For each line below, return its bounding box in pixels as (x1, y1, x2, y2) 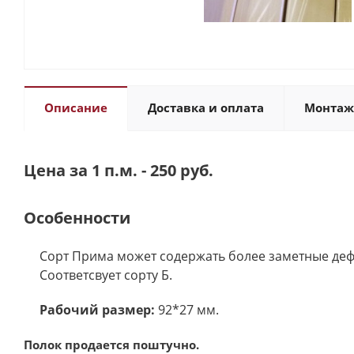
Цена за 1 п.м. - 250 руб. (24, 160, 213, 181)
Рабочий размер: (40, 301, 155, 318)
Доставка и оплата (148, 100, 264, 115)
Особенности (24, 207, 130, 228)
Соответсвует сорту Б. (40, 266, 172, 284)
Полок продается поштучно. (24, 337, 199, 352)
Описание (44, 100, 107, 115)
